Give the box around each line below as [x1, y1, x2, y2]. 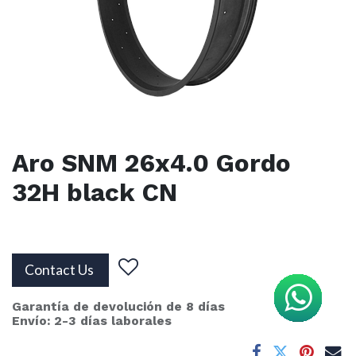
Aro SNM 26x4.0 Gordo [12, 149, 291, 179]
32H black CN [12, 178, 177, 208]
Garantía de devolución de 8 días [12, 299, 225, 315]
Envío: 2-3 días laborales [12, 313, 172, 329]
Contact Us [25, 261, 96, 279]
